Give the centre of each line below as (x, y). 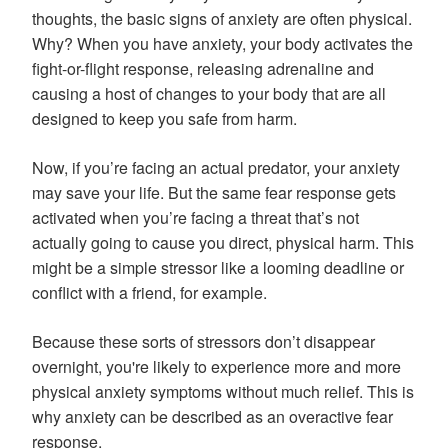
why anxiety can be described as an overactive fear (212, 416)
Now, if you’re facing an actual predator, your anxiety (216, 167)
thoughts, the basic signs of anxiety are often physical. (222, 18)
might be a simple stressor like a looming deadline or (218, 267)
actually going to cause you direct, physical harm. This (223, 242)
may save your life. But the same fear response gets (214, 192)
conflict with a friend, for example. (151, 292)
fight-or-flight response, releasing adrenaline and (203, 68)
